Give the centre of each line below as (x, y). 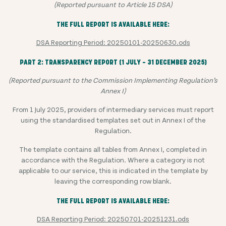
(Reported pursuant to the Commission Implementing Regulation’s (113, 80)
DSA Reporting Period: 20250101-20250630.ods (113, 42)
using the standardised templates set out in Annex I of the (113, 120)
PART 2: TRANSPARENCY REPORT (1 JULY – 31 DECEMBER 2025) (113, 62)
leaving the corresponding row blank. (113, 181)
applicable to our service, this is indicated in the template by (113, 170)
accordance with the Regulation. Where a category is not (113, 160)
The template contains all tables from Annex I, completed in (113, 149)
